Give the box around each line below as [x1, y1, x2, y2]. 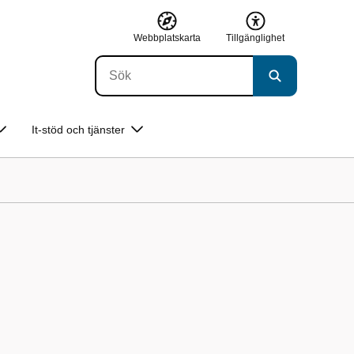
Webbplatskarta [134, 32, 201, 43]
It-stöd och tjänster [32, 123, 125, 136]
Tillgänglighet [226, 32, 284, 43]
